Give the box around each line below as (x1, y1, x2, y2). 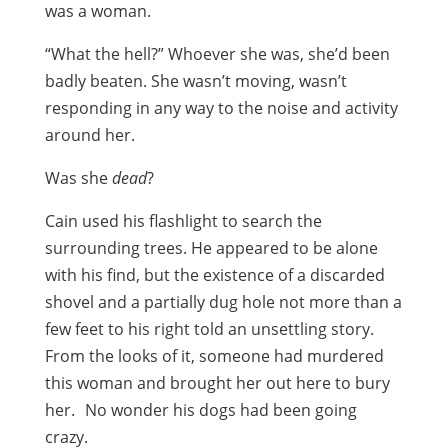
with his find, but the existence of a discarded (44, 264, 385, 286)
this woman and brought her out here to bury (44, 372, 390, 394)
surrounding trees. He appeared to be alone (44, 237, 378, 259)
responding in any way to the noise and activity (44, 97, 398, 119)
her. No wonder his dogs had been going (44, 399, 357, 421)
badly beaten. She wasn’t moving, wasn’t (44, 70, 347, 92)
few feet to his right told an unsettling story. (44, 318, 374, 340)
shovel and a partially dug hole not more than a (44, 291, 402, 313)
